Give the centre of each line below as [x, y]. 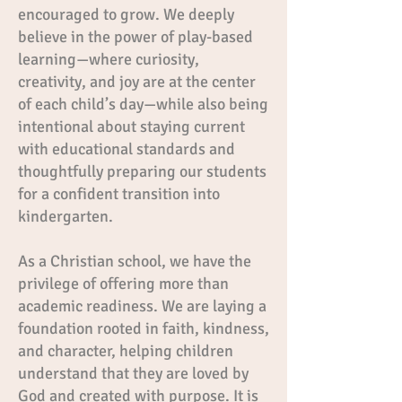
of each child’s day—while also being [143, 104]
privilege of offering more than [123, 284]
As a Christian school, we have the [135, 261]
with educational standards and [127, 149]
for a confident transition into [119, 194]
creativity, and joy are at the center [137, 82]
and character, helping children [126, 351]
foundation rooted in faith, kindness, [144, 328]
